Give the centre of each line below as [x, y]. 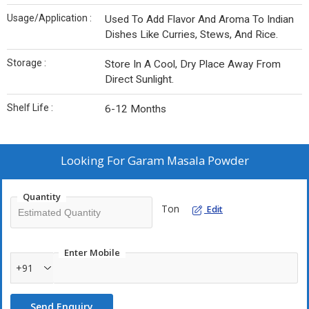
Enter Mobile [92, 252]
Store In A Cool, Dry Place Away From [193, 64]
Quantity [42, 197]
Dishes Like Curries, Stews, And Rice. [191, 34]
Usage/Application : [49, 18]
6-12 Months [136, 109]
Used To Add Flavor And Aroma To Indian [199, 19]
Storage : [27, 63]
